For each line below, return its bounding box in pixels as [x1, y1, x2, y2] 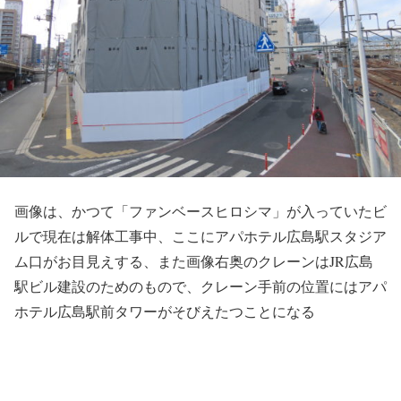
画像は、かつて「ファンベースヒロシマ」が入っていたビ [14, 201, 387, 220]
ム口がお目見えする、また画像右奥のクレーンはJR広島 [14, 252, 373, 270]
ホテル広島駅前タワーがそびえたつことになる [14, 302, 315, 320]
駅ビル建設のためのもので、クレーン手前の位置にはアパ [14, 277, 387, 295]
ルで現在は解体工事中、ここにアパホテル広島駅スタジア [14, 226, 387, 245]
